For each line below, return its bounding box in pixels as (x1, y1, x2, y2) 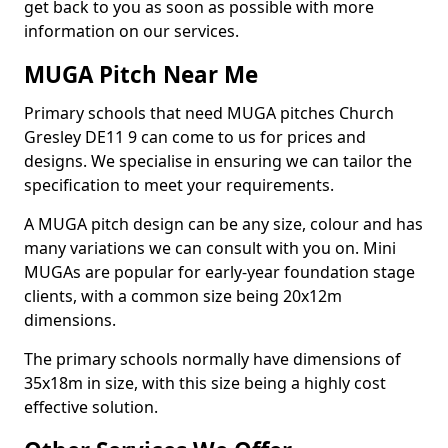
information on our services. (24, 20, 239, 42)
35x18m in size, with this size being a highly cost (24, 372, 386, 394)
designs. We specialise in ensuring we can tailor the (24, 150, 412, 172)
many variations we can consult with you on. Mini (24, 237, 396, 259)
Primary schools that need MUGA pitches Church (24, 102, 394, 124)
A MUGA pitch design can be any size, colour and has (24, 213, 423, 235)
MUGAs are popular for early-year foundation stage (24, 261, 415, 283)
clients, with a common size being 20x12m (24, 285, 342, 307)
